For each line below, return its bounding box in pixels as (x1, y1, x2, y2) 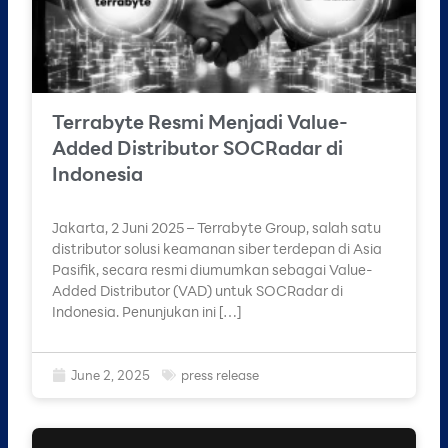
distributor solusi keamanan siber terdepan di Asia (52, 238, 382, 258)
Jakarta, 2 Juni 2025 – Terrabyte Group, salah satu (52, 217, 381, 237)
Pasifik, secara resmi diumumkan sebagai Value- (52, 259, 373, 279)
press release (181, 366, 259, 384)
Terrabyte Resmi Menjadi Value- (52, 108, 348, 134)
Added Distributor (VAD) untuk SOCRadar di (52, 280, 343, 300)
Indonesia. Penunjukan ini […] (52, 301, 241, 321)
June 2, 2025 (71, 366, 150, 384)
